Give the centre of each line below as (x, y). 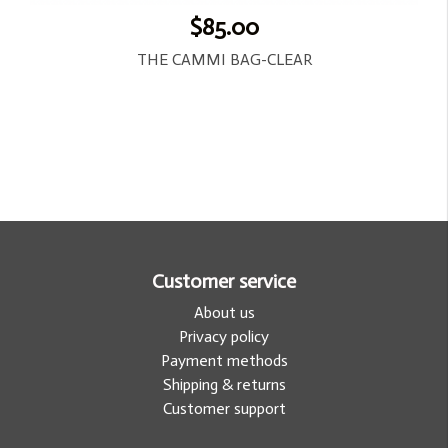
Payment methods (224, 360)
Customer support (224, 408)
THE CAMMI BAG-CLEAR (224, 59)
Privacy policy (224, 336)
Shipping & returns (224, 384)
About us (224, 312)
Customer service (224, 280)
